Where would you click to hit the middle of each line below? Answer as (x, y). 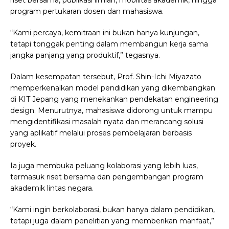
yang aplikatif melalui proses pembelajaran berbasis (101, 133)
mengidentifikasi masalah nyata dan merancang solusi (107, 122)
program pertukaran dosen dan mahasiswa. (87, 12)
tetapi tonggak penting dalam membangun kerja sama (109, 44)
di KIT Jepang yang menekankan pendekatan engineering (114, 99)
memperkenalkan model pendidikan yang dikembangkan (113, 88)
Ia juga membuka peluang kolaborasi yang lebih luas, (104, 166)
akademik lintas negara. (52, 188)
